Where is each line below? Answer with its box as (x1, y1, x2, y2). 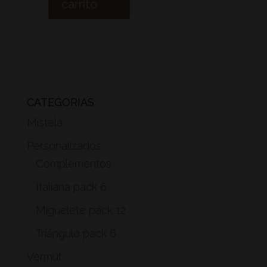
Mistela (26, 116, 63, 129)
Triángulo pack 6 (35, 226, 116, 240)
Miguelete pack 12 (35, 203, 126, 216)
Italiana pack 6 (35, 180, 107, 193)
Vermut (26, 250, 62, 263)
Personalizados (26, 139, 101, 152)
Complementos (35, 157, 111, 170)
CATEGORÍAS (26, 95, 94, 108)
